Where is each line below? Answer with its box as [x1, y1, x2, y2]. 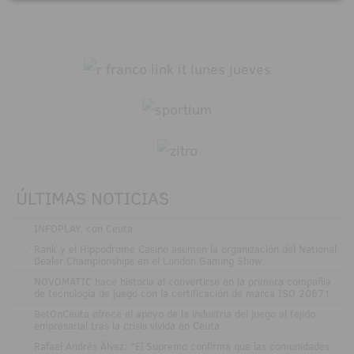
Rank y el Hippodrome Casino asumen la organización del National [33, 241, 337, 256]
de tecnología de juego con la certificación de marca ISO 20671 [33, 285, 330, 300]
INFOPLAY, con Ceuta [33, 220, 133, 235]
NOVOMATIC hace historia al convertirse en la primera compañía [33, 273, 331, 288]
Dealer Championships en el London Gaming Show [33, 253, 262, 268]
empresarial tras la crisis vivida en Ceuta [33, 318, 220, 333]
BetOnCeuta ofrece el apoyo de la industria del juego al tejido [33, 306, 315, 321]
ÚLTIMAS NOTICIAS [16, 185, 169, 210]
